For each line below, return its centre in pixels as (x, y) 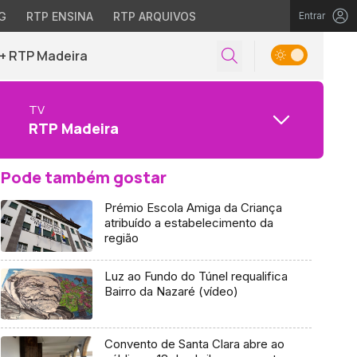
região (121, 238)
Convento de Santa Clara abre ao (194, 344)
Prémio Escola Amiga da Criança (193, 208)
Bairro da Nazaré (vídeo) (171, 291)
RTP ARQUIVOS (154, 16)
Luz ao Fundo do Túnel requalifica (196, 276)
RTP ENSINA (59, 16)
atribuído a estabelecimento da (188, 223)
